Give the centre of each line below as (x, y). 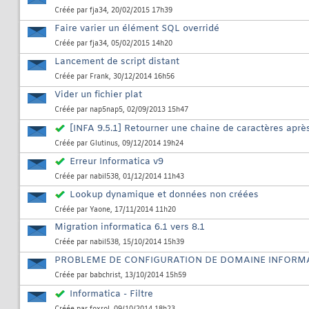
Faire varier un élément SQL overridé (137, 29)
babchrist (105, 276)
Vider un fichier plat (98, 95)
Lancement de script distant (117, 62)
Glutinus (104, 144)
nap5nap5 (106, 110)
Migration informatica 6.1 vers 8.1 (130, 228)
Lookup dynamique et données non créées (164, 195)
